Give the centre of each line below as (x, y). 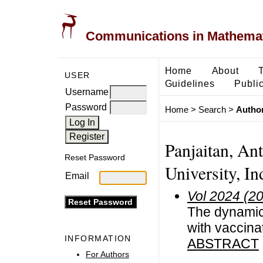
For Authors (107, 254)
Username (87, 92)
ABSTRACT (223, 243)
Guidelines (190, 83)
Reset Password (95, 158)
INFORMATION (98, 239)
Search (212, 110)
